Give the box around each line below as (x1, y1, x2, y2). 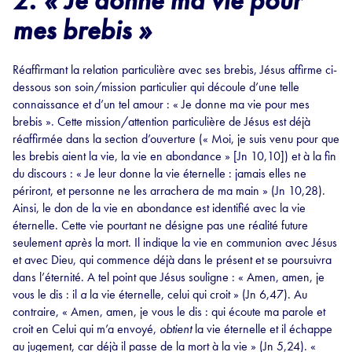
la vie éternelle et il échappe (192, 321, 332, 338)
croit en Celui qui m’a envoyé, (13, 321, 159, 338)
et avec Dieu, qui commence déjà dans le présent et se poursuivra (13, 251, 332, 269)
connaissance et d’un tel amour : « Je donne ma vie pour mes (13, 96, 310, 113)
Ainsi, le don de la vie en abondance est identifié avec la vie (13, 200, 306, 217)
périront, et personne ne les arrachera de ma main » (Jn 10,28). (13, 182, 325, 200)
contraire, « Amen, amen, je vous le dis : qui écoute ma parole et (13, 303, 325, 321)
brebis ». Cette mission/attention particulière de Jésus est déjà (13, 113, 310, 130)
